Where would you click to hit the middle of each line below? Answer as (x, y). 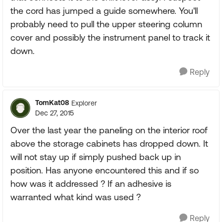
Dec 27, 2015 (55, 113)
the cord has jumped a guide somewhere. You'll (104, 11)
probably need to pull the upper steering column (106, 24)
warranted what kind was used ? (76, 197)
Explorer (84, 103)
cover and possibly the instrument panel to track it (110, 37)
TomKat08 (52, 103)
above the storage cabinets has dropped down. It (109, 143)
